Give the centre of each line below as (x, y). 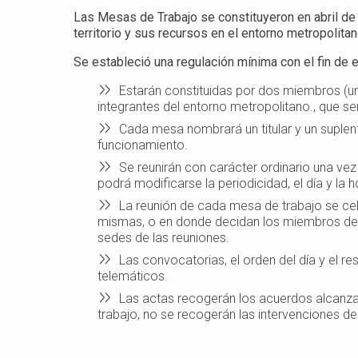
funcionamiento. (143, 145)
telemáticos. (133, 276)
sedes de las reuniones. (163, 237)
